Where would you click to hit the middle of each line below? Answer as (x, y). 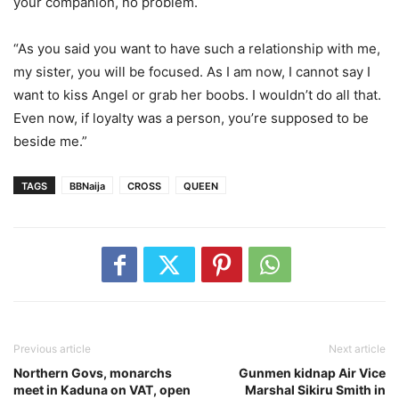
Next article (357, 349)
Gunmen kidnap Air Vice (312, 373)
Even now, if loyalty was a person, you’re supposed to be (191, 118)
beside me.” (50, 142)
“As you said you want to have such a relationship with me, (197, 49)
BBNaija (87, 187)
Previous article (52, 349)
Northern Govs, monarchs (93, 373)
